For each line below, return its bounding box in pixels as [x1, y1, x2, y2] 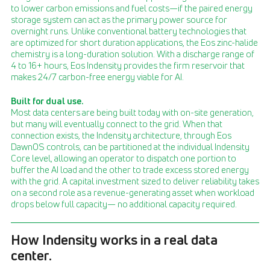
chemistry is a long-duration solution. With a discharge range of [11, 48, 254, 60]
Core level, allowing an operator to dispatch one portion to [11, 152, 236, 164]
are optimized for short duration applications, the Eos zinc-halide [11, 37, 258, 48]
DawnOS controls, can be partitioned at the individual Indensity [11, 141, 250, 152]
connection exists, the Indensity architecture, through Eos [11, 130, 231, 141]
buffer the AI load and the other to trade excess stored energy [11, 164, 249, 175]
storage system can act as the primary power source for [11, 14, 227, 25]
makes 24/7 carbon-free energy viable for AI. [11, 71, 184, 83]
